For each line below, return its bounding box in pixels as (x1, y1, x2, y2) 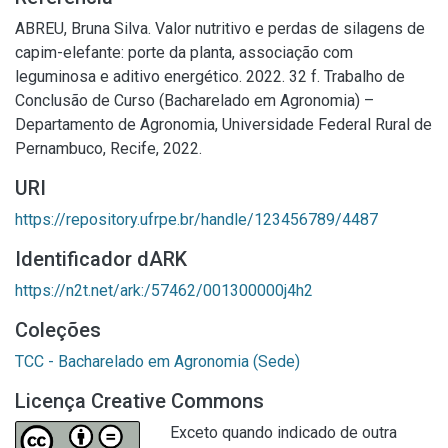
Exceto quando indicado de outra (170, 423, 397, 442)
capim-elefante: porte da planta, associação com (15, 43, 353, 62)
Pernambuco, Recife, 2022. (15, 139, 202, 158)
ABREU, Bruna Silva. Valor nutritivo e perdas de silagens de (15, 19, 425, 38)
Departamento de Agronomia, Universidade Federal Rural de (15, 115, 432, 134)
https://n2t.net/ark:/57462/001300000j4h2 (15, 281, 313, 300)
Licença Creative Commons (15, 389, 264, 413)
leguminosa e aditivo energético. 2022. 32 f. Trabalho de (15, 67, 405, 86)
